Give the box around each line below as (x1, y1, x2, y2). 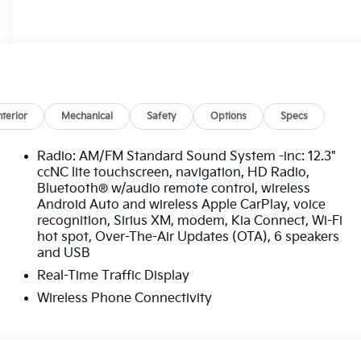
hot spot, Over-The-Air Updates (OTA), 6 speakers (37, 230, 341, 246)
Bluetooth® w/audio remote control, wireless (37, 181, 311, 197)
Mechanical (61, 110, 114, 123)
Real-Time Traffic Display (37, 268, 191, 284)
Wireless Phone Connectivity (37, 291, 213, 307)
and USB (37, 246, 91, 262)
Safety (147, 110, 177, 123)
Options (210, 110, 247, 123)
